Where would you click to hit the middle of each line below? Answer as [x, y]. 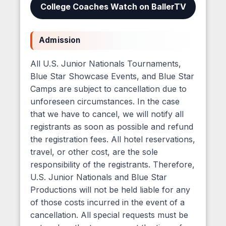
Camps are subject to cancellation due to [108, 89]
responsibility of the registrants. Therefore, [112, 164]
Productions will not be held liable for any [110, 189]
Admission [60, 40]
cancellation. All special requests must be [109, 215]
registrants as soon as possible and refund [112, 126]
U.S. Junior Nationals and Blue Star [99, 177]
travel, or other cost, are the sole [94, 152]
